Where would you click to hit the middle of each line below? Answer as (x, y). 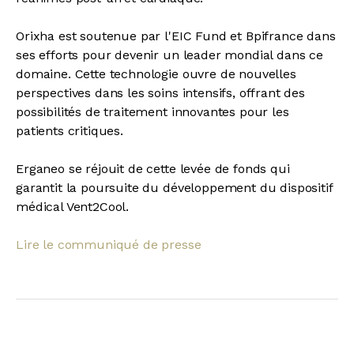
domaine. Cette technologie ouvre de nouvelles (156, 74)
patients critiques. (70, 131)
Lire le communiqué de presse (109, 245)
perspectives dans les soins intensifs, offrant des (160, 93)
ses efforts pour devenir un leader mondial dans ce (169, 55)
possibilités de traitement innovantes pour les (153, 112)
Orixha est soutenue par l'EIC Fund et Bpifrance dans (176, 36)
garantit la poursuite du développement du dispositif (174, 188)
